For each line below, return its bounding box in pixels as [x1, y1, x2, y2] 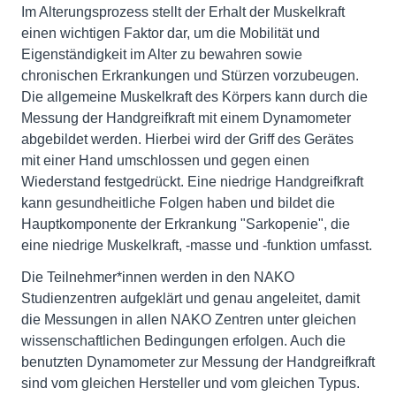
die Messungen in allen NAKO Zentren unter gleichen [21, 312, 356, 327]
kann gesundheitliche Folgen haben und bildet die [21, 195, 335, 210]
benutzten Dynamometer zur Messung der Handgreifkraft [21, 354, 375, 369]
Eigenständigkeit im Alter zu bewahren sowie [21, 47, 302, 62]
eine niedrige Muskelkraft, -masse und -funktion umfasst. [21, 238, 372, 253]
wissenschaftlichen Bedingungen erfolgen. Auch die [21, 333, 346, 348]
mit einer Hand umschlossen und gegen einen [21, 153, 309, 168]
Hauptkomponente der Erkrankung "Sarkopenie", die [21, 217, 350, 232]
